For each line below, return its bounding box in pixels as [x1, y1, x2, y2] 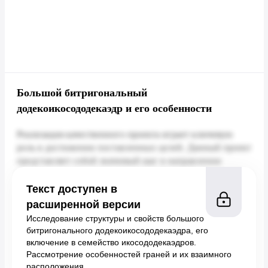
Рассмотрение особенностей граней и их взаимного [26, 249, 232, 259]
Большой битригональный [16, 87, 147, 99]
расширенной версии [26, 199, 141, 211]
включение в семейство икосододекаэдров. [26, 237, 196, 247]
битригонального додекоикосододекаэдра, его [26, 226, 208, 235]
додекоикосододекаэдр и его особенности [16, 102, 212, 114]
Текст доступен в [26, 183, 117, 195]
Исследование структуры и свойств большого [26, 214, 204, 223]
